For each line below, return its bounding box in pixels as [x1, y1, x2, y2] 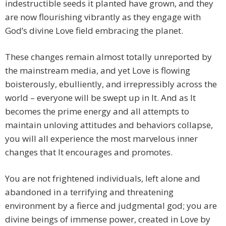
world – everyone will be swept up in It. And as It [5, 92, 196, 104]
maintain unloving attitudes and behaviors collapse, [5, 119, 213, 131]
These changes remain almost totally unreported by [5, 51, 212, 63]
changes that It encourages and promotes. [5, 146, 173, 158]
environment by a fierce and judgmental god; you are [5, 200, 217, 212]
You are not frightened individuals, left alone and [5, 173, 200, 185]
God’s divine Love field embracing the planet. [5, 25, 183, 37]
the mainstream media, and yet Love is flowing [5, 65, 190, 77]
